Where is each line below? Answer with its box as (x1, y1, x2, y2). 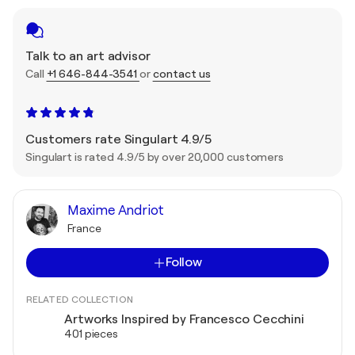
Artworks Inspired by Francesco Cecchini (64, 312, 305, 327)
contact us (152, 67, 211, 81)
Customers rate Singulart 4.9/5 (25, 132, 212, 147)
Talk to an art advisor (25, 49, 151, 64)
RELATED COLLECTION (26, 294, 133, 306)
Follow (165, 255, 203, 270)
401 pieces (64, 327, 118, 341)
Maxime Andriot (67, 203, 165, 219)
